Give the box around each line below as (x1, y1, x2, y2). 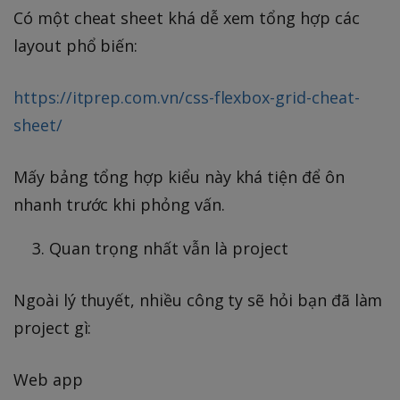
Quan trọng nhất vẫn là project (49, 237, 288, 260)
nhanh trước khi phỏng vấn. (13, 194, 225, 216)
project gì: (13, 317, 92, 339)
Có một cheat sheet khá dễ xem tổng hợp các (13, 7, 360, 29)
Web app (13, 369, 83, 391)
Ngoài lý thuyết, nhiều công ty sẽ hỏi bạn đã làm (13, 289, 383, 312)
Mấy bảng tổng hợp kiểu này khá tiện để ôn (13, 166, 345, 188)
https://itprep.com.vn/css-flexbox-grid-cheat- (13, 87, 360, 109)
